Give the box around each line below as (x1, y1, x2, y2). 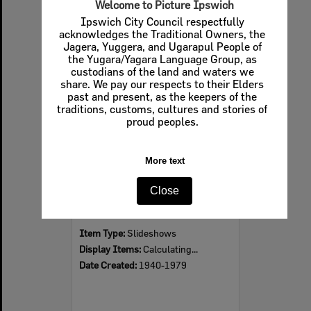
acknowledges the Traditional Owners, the (59, 28, 266, 41)
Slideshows (127, 226, 176, 239)
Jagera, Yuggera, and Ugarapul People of (62, 40, 262, 53)
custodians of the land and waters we (70, 65, 254, 78)
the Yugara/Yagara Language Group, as (67, 53, 257, 66)
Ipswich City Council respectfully (80, 15, 244, 28)
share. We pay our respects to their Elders (60, 78, 264, 91)
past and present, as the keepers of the (67, 90, 258, 103)
